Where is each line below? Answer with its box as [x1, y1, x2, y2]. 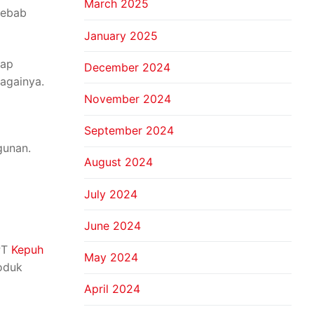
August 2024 [84, 155, 153, 170]
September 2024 [84, 123, 174, 138]
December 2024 [84, 60, 170, 74]
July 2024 [84, 186, 137, 201]
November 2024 [84, 92, 171, 107]
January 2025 [84, 28, 158, 43]
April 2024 [84, 282, 140, 296]
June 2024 [84, 218, 141, 233]
